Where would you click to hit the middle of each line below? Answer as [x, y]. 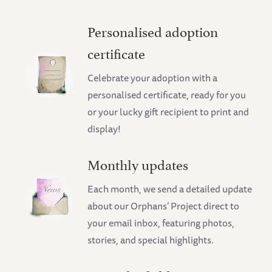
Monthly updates [138, 163]
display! [104, 128]
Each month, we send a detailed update [170, 189]
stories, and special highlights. [151, 240]
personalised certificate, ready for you [167, 94]
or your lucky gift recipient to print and [168, 111]
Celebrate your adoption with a [153, 77]
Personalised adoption [153, 30]
